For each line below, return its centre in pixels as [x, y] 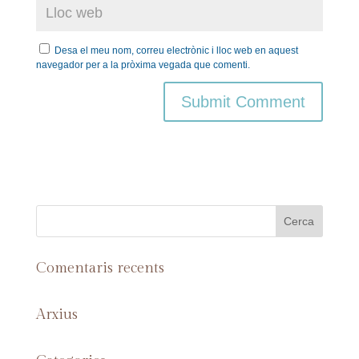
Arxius [56, 315]
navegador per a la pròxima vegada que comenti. [143, 65]
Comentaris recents [100, 268]
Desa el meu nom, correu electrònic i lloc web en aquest [176, 51]
